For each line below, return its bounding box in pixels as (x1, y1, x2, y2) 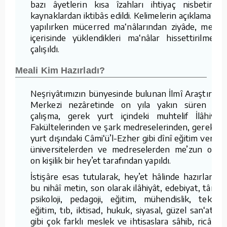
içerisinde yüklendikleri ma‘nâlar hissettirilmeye (30, 31, 223, 43)
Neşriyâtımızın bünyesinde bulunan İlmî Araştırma (30, 87, 223, 99)
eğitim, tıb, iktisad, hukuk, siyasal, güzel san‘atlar (30, 204, 223, 215)
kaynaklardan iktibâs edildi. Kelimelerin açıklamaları (30, 9, 223, 21)
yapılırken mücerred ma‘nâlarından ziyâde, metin (30, 20, 223, 32)
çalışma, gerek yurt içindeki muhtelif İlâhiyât (30, 109, 223, 121)
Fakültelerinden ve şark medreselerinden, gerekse (30, 121, 223, 132)
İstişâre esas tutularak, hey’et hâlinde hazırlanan (30, 170, 223, 182)
